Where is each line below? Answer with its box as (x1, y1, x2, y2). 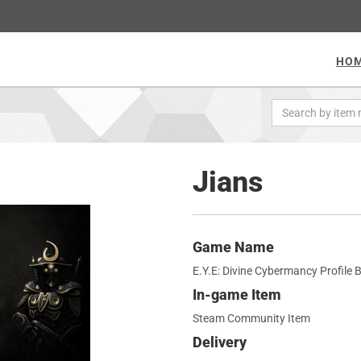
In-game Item (193, 286, 281, 303)
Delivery (193, 334, 247, 351)
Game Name (193, 239, 274, 255)
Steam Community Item (193, 312, 310, 325)
